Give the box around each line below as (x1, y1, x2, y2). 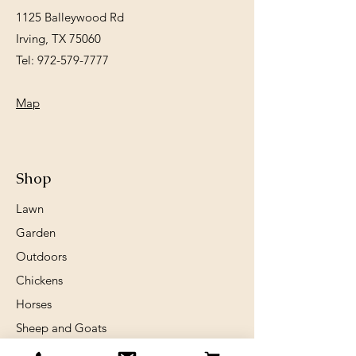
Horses (16, 296, 52, 311)
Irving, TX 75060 (16, 31, 101, 46)
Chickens (16, 273, 63, 288)
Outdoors (16, 249, 67, 264)
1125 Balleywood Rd (16, 10, 124, 25)
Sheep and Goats (16, 320, 106, 335)
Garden (16, 225, 56, 240)
